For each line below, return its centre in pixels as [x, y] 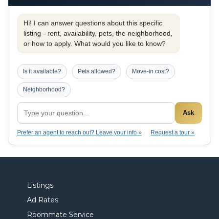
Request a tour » [173, 132]
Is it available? [42, 71]
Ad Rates [43, 200]
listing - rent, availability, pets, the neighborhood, [98, 33]
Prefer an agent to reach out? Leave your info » [79, 132]
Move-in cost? [151, 71]
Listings [40, 185]
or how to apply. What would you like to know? [95, 43]
